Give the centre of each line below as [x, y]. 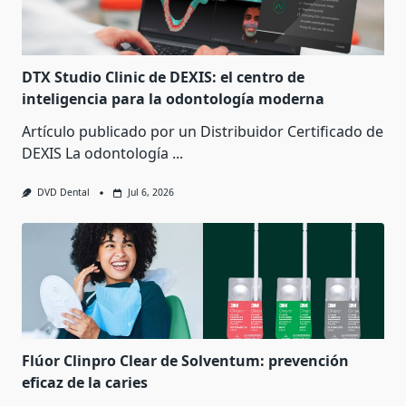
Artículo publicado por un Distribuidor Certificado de [203, 132]
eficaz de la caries [85, 382]
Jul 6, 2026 [150, 193]
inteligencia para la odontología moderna [173, 99]
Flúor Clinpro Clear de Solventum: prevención [185, 360]
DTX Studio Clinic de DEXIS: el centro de [163, 77]
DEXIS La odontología [95, 154]
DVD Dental [63, 193]
